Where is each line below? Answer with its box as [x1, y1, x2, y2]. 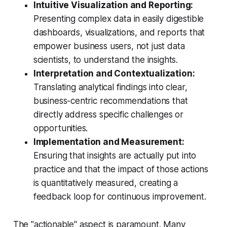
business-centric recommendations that [33, 96, 188, 106]
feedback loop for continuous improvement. [33, 192, 206, 202]
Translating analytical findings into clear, [33, 82, 187, 93]
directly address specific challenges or [33, 109, 184, 120]
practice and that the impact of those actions [33, 164, 209, 175]
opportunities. [33, 123, 88, 134]
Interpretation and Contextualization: [33, 68, 195, 79]
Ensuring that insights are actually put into [33, 150, 197, 161]
